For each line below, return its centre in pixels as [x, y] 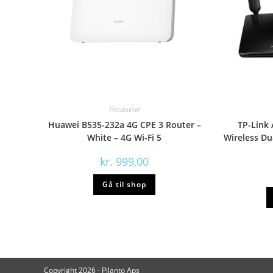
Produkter [124, 109]
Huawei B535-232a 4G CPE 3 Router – [124, 124]
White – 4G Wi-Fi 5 [125, 137]
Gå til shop [125, 184]
